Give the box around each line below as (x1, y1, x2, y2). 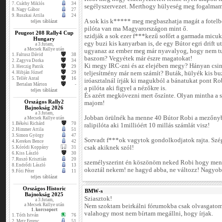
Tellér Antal (16, 76, 40, 81)
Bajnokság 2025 (25, 191, 64, 197)
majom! (84, 100, 105, 107)
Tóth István (16, 213, 39, 218)
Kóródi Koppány (16, 145, 49, 150)
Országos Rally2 (24, 99, 64, 105)
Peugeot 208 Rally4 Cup (15, 30, 74, 36)
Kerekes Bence (16, 139, 44, 144)
